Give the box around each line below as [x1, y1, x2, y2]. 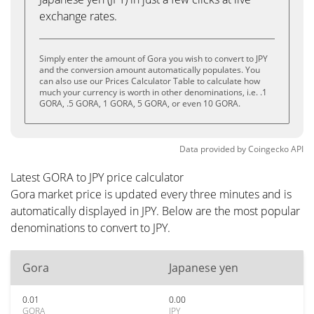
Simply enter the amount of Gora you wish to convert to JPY [39, 53, 268, 64]
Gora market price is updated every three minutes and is [11, 186, 292, 202]
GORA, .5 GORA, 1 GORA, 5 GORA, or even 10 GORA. [39, 97, 240, 109]
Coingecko [248, 143, 289, 155]
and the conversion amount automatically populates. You [39, 64, 260, 76]
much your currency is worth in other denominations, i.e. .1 [39, 86, 267, 98]
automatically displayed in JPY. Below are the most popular [11, 203, 300, 219]
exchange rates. [39, 8, 117, 24]
